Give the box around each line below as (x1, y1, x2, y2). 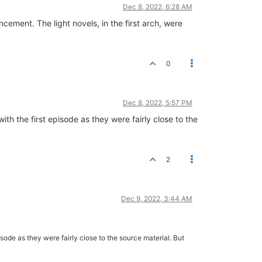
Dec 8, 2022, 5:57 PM (123, 98, 192, 107)
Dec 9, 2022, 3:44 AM (121, 194, 192, 203)
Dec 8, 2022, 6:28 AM (123, 2, 192, 11)
